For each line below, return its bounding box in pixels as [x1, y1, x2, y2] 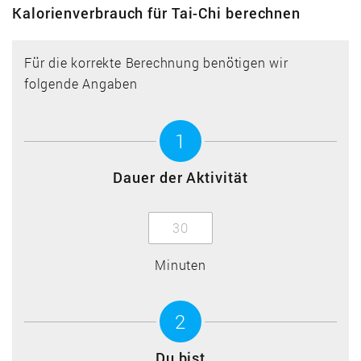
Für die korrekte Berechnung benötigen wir [24, 53, 288, 71]
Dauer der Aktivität [113, 168, 248, 188]
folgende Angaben [24, 74, 138, 92]
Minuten [155, 255, 206, 273]
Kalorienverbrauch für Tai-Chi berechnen [12, 2, 301, 23]
